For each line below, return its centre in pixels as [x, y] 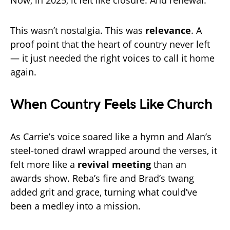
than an [169, 165]
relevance [168, 31]
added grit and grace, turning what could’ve [104, 192]
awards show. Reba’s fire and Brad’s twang [102, 178]
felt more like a [44, 165]
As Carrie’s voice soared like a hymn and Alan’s [111, 137]
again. [23, 72]
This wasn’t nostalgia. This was [78, 31]
